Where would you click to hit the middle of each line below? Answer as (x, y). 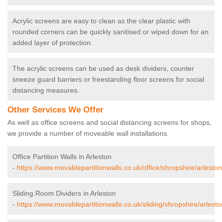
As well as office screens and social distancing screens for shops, (110, 123)
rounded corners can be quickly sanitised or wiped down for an (111, 32)
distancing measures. (46, 90)
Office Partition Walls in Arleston (62, 157)
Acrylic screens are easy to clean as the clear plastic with (101, 21)
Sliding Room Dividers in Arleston (64, 194)
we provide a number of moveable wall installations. (89, 134)
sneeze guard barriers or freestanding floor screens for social (108, 80)
